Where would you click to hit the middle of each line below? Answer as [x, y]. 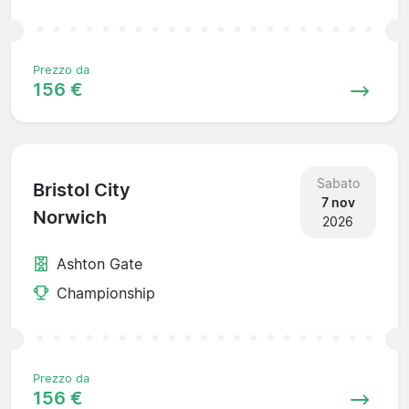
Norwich [70, 218]
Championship [106, 293]
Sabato [338, 183]
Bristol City [82, 190]
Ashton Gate [100, 263]
